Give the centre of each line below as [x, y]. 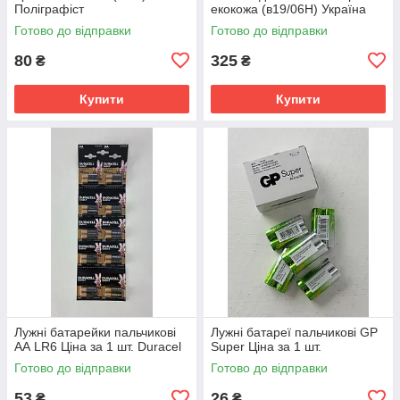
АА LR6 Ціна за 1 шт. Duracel [98, 346]
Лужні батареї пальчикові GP [294, 332]
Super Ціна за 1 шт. [266, 346]
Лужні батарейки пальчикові [95, 332]
